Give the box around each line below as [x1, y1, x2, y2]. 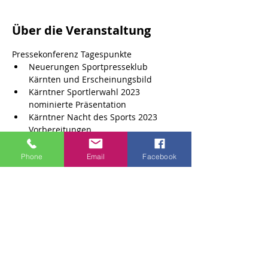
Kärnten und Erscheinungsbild [29, 74, 152, 85]
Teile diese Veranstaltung [12, 188, 163, 204]
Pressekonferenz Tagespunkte [12, 48, 134, 60]
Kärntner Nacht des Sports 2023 [29, 111, 160, 123]
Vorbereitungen [29, 124, 92, 135]
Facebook [142, 151, 176, 161]
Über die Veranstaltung [12, 22, 151, 38]
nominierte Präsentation [29, 99, 126, 110]
